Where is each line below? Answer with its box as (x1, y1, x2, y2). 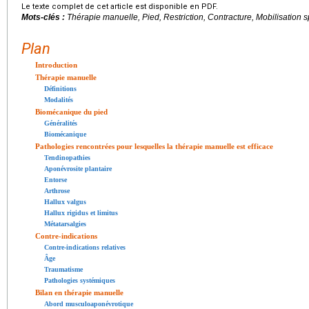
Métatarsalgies (44, 220, 86, 228)
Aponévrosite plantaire (44, 165, 112, 173)
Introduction (35, 61, 77, 70)
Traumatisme (44, 266, 83, 274)
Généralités (44, 119, 77, 128)
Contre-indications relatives (44, 243, 126, 252)
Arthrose (44, 187, 70, 195)
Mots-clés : (21, 12, 67, 23)
